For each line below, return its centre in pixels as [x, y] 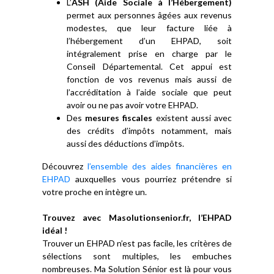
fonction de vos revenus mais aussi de [149, 79]
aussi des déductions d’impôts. [125, 143]
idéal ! [55, 230]
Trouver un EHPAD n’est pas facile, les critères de [137, 243]
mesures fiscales [119, 118]
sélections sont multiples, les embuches [137, 256]
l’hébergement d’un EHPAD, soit [149, 41]
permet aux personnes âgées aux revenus [149, 15]
